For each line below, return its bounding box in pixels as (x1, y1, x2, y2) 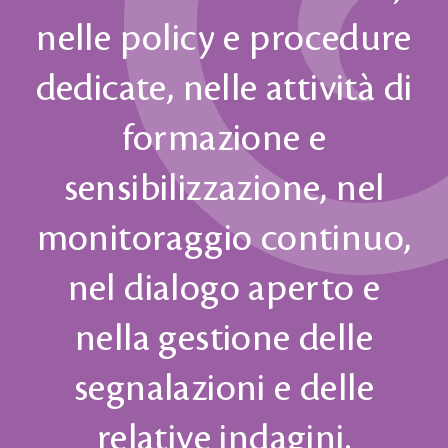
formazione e (121, 116, 327, 161)
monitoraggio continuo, (36, 216, 412, 261)
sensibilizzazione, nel (63, 166, 385, 211)
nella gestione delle (75, 316, 373, 361)
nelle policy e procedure (36, 16, 412, 61)
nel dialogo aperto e (67, 266, 381, 311)
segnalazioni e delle (74, 366, 374, 411)
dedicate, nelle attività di (35, 66, 413, 111)
